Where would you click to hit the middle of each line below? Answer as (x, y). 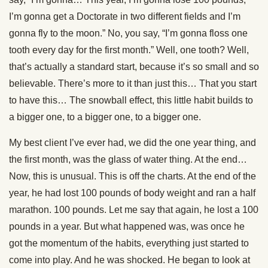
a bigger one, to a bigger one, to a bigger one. (105, 117)
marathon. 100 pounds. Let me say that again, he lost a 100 (134, 210)
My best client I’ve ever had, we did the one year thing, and (133, 143)
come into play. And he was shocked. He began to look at (130, 260)
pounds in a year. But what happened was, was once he (127, 226)
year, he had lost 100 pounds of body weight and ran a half (132, 193)
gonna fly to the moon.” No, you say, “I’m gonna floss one (128, 33)
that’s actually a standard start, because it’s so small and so (134, 67)
